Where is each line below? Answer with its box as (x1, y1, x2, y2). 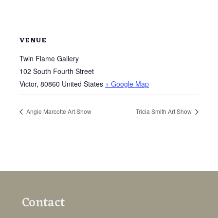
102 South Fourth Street (19, 66, 94, 76)
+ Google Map (105, 78, 149, 89)
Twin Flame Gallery (19, 53, 79, 63)
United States (62, 78, 103, 89)
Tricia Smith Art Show (136, 107, 193, 115)
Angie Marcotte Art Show (25, 107, 91, 115)
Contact (22, 191, 65, 214)
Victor (19, 78, 36, 89)
